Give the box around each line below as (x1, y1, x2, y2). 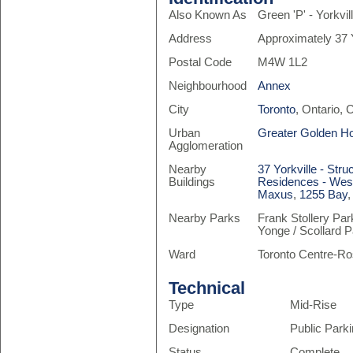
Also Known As (168, 9, 247, 21)
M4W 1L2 (258, 56, 308, 69)
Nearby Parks (168, 212, 240, 225)
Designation (168, 322, 229, 335)
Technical (168, 278, 245, 298)
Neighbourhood (168, 80, 247, 92)
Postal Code (168, 56, 232, 69)
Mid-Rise (290, 299, 337, 311)
